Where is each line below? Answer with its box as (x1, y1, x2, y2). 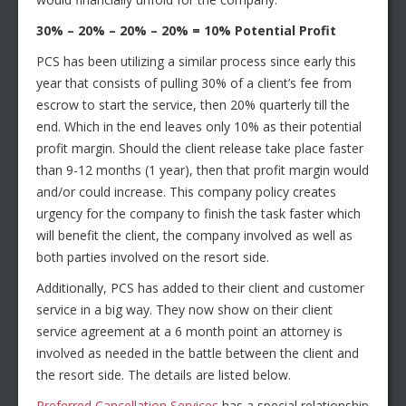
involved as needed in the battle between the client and (36, 344, 359, 362)
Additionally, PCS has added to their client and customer (36, 279, 364, 297)
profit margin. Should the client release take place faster (36, 140, 363, 158)
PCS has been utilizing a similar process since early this (36, 53, 356, 71)
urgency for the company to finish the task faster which (36, 205, 361, 223)
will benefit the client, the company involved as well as (36, 227, 353, 245)
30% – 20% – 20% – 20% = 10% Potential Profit (36, 22, 336, 40)
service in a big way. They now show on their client (36, 301, 333, 319)
